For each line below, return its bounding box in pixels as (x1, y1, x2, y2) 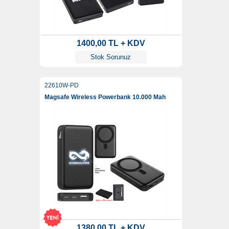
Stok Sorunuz (90, 53, 131, 61)
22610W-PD (44, 82, 79, 89)
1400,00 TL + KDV (76, 39, 145, 48)
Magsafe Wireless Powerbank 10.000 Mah (44, 94, 166, 101)
